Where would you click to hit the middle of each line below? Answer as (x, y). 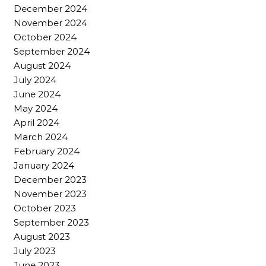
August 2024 (42, 65)
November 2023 (50, 194)
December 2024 (50, 8)
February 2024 (47, 151)
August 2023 (42, 236)
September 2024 (52, 51)
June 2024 (37, 94)
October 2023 (45, 208)
